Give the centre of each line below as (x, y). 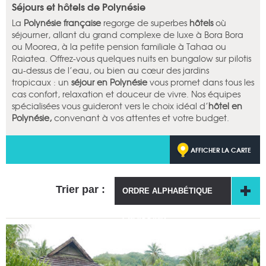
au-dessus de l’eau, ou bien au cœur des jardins (110, 70)
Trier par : (80, 190)
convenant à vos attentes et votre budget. (142, 118)
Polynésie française (62, 23)
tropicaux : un (42, 82)
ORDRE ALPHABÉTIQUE (167, 191)
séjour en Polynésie (109, 82)
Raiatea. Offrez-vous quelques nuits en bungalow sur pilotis (132, 58)
